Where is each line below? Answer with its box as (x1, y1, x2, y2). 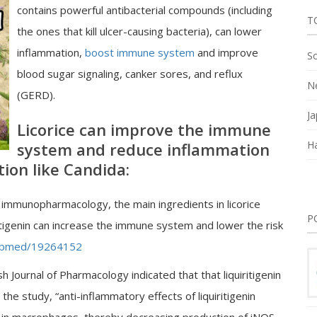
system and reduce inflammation (17, 139, 270, 160)
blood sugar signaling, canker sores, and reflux (17, 67, 243, 81)
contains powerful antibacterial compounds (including (17, 3, 272, 17)
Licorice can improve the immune (17, 119, 271, 140)
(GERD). (17, 88, 58, 102)
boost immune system (85, 45, 195, 59)
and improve (195, 45, 258, 59)
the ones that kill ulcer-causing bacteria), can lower (17, 24, 262, 38)
